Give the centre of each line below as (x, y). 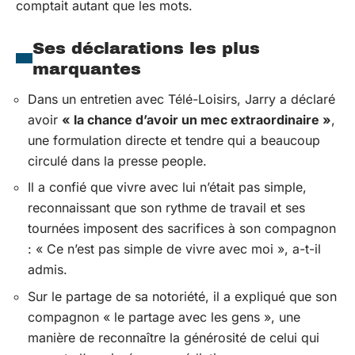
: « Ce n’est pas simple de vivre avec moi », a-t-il (174, 249)
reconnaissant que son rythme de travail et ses (166, 208)
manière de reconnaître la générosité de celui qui (174, 337)
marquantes (87, 69)
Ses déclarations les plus (146, 48)
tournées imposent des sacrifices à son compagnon (182, 228)
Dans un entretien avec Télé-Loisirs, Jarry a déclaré (181, 99)
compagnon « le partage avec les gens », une (164, 317)
